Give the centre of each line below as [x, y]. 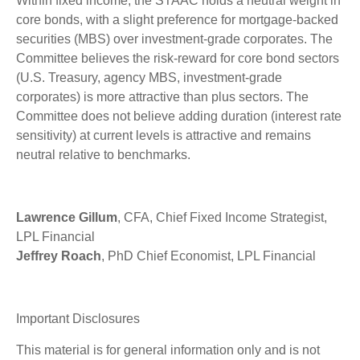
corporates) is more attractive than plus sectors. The [162, 96]
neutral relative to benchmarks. [103, 154]
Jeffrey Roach [59, 256]
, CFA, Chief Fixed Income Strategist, [222, 217]
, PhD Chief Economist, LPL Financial [209, 256]
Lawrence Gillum [67, 217]
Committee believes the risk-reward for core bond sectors [178, 58]
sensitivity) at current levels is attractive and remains [164, 135]
